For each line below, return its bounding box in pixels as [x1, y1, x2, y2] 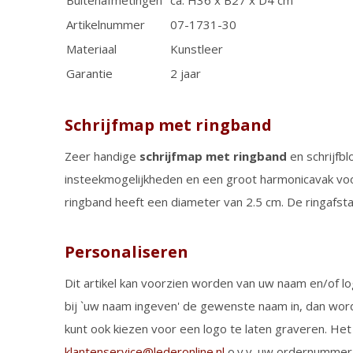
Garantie [66, 65, 113, 81]
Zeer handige [65, 148, 139, 164]
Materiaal [66, 41, 117, 57]
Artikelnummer [66, 17, 145, 32]
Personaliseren [65, 241, 188, 262]
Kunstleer [167, 41, 223, 57]
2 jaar [167, 65, 201, 81]
